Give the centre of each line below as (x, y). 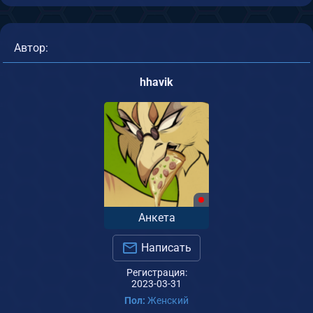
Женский (167, 301)
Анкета (156, 217)
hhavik (156, 82)
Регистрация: (156, 273)
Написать (165, 247)
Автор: (31, 48)
